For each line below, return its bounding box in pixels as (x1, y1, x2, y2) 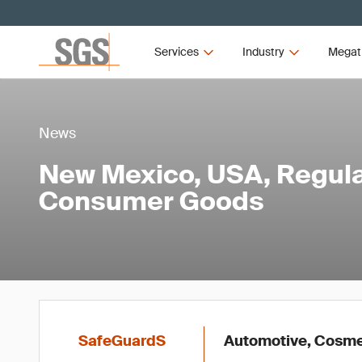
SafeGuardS (78, 331, 166, 351)
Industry (242, 44, 284, 59)
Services (154, 44, 200, 59)
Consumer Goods (39, 184, 264, 218)
